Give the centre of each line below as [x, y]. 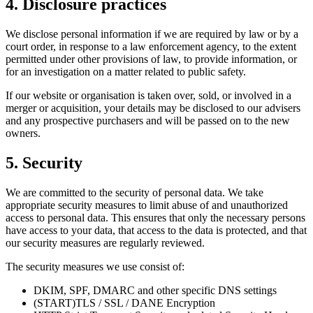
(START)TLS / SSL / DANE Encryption [124, 303]
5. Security [44, 162]
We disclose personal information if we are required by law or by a [152, 34]
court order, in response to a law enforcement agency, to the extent [151, 46]
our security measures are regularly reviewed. [105, 242]
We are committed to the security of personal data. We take [134, 192]
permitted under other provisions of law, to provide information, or [151, 59]
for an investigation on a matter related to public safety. [126, 71]
